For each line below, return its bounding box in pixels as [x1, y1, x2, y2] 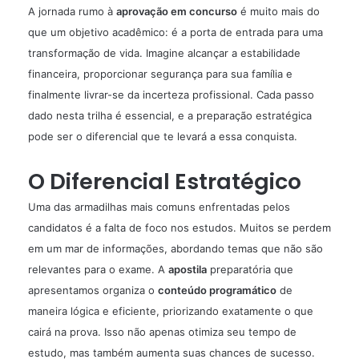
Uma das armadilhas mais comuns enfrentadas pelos [28, 200, 290, 214]
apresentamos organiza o [28, 284, 158, 297]
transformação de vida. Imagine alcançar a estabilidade [28, 46, 301, 60]
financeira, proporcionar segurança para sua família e [28, 67, 292, 81]
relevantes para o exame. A [28, 263, 168, 276]
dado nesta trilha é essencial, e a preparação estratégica [28, 109, 312, 123]
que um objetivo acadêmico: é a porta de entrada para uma [28, 26, 323, 39]
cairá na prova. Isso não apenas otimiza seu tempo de [28, 325, 296, 339]
